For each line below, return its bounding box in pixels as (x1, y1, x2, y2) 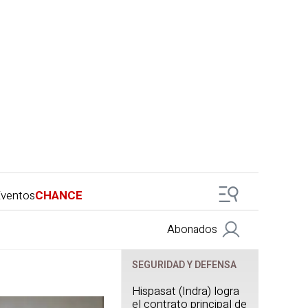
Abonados (167, 221, 217, 238)
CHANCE (35, 187, 82, 204)
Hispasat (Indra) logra (132, 283, 239, 300)
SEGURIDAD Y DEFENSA (132, 258, 236, 272)
